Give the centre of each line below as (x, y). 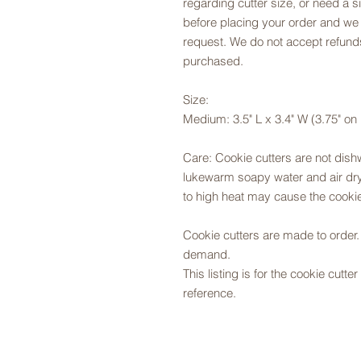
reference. (210, 293)
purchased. (213, 61)
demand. (208, 254)
